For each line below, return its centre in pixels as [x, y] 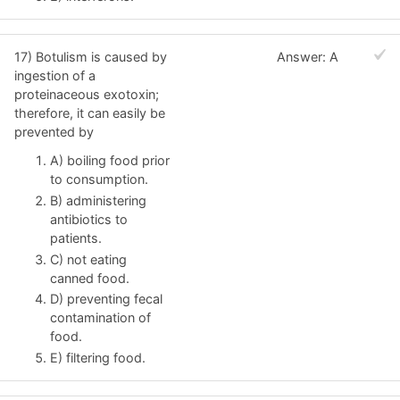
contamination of [100, 318]
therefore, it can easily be [90, 113]
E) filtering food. [98, 358]
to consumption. [99, 179]
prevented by [54, 132]
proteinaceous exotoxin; [87, 95]
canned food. [90, 278]
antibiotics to [89, 219]
